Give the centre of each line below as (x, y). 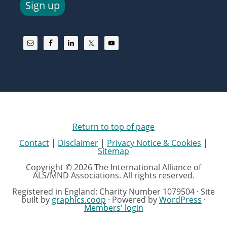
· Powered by (133, 199)
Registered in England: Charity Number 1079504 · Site (113, 191)
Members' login (113, 207)
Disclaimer (78, 143)
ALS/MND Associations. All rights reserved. (113, 175)
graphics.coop (79, 199)
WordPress (180, 199)
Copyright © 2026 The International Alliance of (113, 167)
